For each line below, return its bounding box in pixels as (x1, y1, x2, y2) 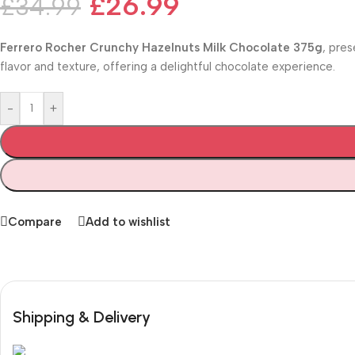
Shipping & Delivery (13, 307, 151, 326)
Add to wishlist (86, 214, 170, 229)
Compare (8, 214, 62, 229)
